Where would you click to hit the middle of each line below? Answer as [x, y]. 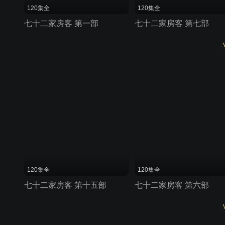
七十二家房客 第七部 [172, 23]
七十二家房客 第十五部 [65, 185]
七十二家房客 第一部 [61, 23]
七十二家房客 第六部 [172, 185]
